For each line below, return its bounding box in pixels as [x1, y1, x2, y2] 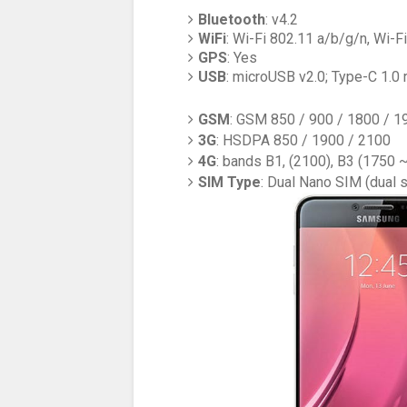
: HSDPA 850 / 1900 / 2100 [216, 132, 392, 150]
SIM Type [198, 174, 262, 192]
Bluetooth [198, 11, 266, 28]
